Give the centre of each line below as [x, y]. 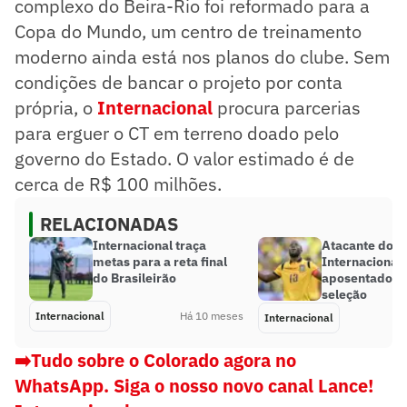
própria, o [56, 107]
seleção [344, 294]
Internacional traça [149, 245]
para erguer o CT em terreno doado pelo [177, 133]
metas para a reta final [160, 261]
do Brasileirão [134, 278]
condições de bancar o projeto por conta [179, 82]
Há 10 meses [212, 315]
